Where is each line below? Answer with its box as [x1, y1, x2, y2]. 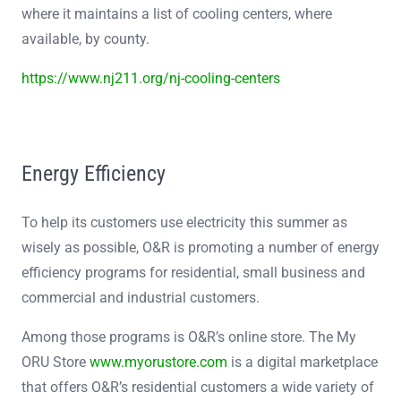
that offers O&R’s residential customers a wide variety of [21, 378, 374, 396]
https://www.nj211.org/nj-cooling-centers [21, 69, 280, 87]
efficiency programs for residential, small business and [21, 263, 365, 281]
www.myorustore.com [90, 353, 227, 371]
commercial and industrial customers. [21, 288, 260, 306]
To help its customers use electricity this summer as [21, 213, 347, 231]
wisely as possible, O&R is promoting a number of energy [21, 238, 380, 256]
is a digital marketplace [227, 353, 378, 371]
